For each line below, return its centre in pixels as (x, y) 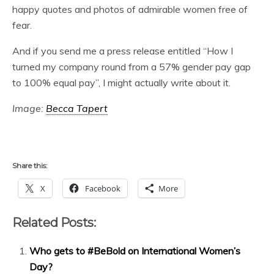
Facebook (103, 188)
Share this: (30, 165)
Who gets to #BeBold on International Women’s (135, 251)
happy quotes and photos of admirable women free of (130, 9)
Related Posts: (54, 223)
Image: (29, 108)
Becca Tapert (77, 108)
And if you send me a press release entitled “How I (123, 51)
